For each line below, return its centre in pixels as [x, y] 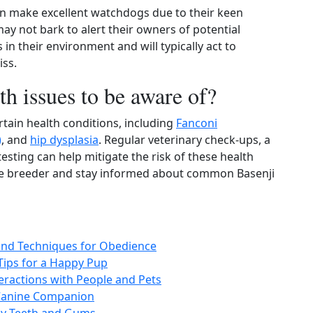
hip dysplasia [64, 140]
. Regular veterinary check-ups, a [184, 140]
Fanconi [197, 123]
